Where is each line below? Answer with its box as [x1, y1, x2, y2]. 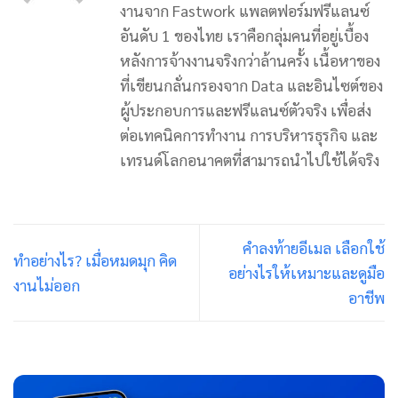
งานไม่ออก [13, 275, 80, 296]
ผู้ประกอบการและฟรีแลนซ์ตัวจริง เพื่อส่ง [120, 99, 371, 120]
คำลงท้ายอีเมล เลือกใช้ [243, 237, 385, 259]
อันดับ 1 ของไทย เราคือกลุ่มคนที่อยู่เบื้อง [120, 24, 369, 45]
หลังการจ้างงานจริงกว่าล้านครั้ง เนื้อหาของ [120, 49, 380, 70]
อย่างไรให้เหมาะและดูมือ [228, 262, 385, 283]
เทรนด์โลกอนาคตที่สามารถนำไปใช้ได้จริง [120, 148, 379, 170]
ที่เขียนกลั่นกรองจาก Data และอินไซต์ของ [120, 74, 383, 95]
